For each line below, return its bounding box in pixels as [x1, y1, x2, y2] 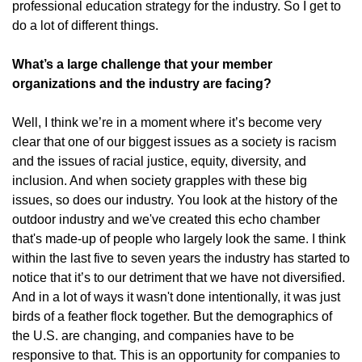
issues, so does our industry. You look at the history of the [12, 193, 338, 207]
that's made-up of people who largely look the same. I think [12, 232, 346, 246]
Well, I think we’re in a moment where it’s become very [12, 116, 322, 129]
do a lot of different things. [12, 19, 158, 32]
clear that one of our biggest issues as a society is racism [12, 135, 336, 149]
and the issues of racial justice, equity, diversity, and [12, 154, 306, 168]
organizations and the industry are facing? [12, 77, 271, 90]
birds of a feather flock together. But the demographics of [12, 309, 332, 323]
